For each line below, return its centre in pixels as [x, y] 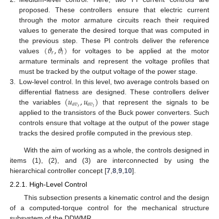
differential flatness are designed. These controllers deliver [114, 92]
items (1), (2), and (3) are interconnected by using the [109, 160]
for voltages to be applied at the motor [138, 51]
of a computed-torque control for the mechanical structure [109, 208]
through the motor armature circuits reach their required [114, 20]
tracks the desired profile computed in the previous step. [106, 133]
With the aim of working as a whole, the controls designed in [116, 150]
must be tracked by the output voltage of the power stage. [108, 71]
